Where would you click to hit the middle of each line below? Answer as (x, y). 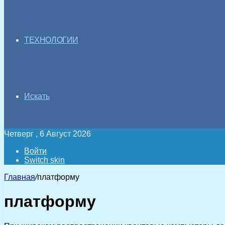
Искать (37, 96)
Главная (20, 177)
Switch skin (44, 160)
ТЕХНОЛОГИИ (51, 40)
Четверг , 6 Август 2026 (47, 134)
